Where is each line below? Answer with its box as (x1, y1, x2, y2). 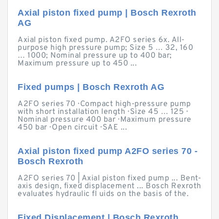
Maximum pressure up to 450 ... (18, 59, 137, 68)
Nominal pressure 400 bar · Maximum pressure (18, 115, 192, 125)
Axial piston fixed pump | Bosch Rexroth (18, 8, 197, 18)
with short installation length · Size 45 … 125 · (18, 107, 186, 117)
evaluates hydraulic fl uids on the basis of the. (18, 189, 189, 199)
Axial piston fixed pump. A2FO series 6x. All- (18, 35, 185, 45)
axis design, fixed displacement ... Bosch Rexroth (18, 181, 201, 191)
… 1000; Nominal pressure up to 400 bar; (18, 51, 172, 61)
